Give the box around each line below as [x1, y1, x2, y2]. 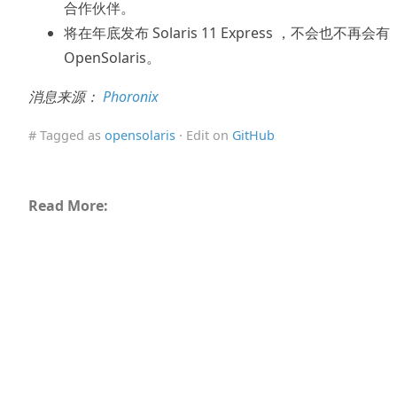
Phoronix [103, 86, 159, 106]
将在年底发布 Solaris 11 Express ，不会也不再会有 [64, 22, 390, 43]
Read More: [28, 195, 108, 215]
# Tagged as [28, 126, 105, 144]
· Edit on [175, 126, 232, 144]
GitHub [232, 126, 275, 144]
